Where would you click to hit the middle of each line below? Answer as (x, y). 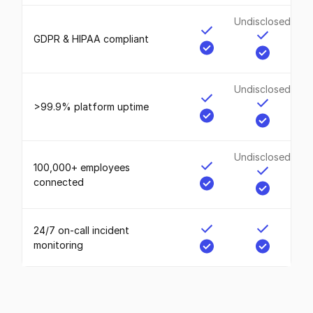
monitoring (59, 245)
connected (59, 182)
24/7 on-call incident (82, 230)
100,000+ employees (82, 167)
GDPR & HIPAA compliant (92, 39)
